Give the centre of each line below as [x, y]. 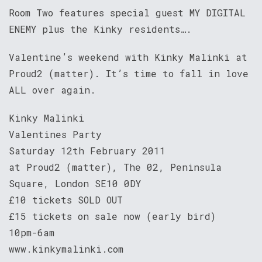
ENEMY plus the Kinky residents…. [100, 29]
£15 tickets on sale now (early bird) [112, 216]
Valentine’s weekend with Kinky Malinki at [128, 57]
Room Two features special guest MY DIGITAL [127, 13]
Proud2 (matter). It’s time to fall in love [129, 73]
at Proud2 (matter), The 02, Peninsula [115, 167]
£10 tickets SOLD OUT [66, 200]
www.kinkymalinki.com [66, 249]
